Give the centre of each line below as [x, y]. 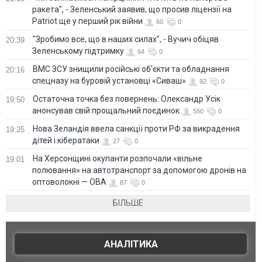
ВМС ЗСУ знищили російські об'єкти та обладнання [131, 69]
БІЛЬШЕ [128, 203]
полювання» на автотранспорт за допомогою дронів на [139, 170]
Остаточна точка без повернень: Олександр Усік [127, 99]
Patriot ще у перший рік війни [87, 21]
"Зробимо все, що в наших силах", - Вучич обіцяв [126, 39]
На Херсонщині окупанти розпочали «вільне [118, 158]
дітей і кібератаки [66, 140]
